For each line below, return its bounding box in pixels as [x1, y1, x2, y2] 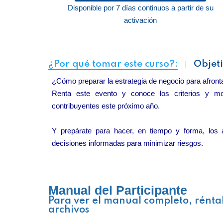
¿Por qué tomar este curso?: [48, 59, 178, 69]
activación [124, 16, 157, 24]
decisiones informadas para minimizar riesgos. [52, 139, 203, 147]
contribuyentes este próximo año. [52, 102, 160, 110]
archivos [48, 205, 89, 215]
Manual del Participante [48, 183, 187, 197]
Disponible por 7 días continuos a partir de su [67, 3, 214, 12]
